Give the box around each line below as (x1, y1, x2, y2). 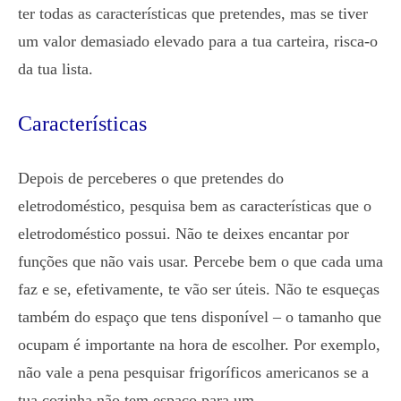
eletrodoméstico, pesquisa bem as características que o (18, 197, 371, 215)
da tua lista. (18, 60, 93, 78)
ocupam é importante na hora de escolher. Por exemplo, (18, 336, 380, 354)
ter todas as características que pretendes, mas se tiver (18, 4, 368, 22)
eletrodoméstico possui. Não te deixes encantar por (18, 225, 349, 243)
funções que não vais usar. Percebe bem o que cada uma (18, 252, 383, 270)
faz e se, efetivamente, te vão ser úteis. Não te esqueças (18, 280, 380, 298)
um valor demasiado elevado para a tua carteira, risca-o (18, 32, 378, 50)
